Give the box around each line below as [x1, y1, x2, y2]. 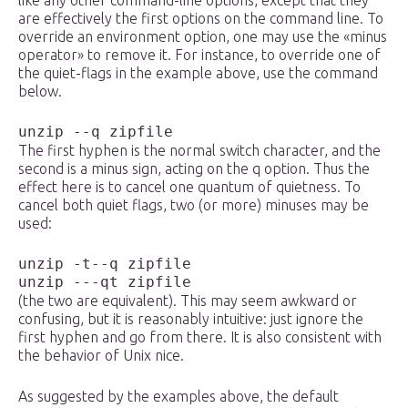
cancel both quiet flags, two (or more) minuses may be [18, 197, 369, 214]
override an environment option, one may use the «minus [18, 28, 387, 46]
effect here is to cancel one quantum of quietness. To [18, 178, 361, 196]
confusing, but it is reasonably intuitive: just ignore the [18, 311, 363, 328]
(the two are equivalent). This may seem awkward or [18, 292, 357, 310]
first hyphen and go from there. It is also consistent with [18, 329, 382, 346]
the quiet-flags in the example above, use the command [18, 65, 378, 82]
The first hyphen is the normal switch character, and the [18, 142, 381, 159]
